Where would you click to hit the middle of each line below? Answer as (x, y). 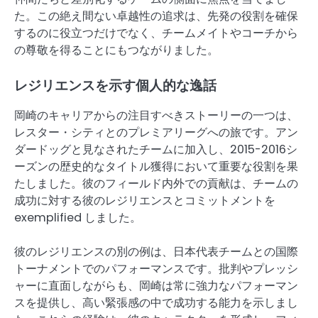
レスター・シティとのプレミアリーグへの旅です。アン (156, 133)
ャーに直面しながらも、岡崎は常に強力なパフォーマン (156, 286)
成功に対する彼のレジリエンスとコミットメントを (145, 201)
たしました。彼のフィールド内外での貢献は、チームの (156, 184)
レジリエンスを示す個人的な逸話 (115, 86)
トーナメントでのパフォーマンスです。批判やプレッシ (156, 269)
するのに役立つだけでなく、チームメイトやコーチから (156, 33)
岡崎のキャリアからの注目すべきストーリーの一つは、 (156, 116)
